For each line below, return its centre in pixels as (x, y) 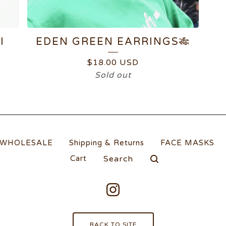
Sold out (113, 75)
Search (107, 154)
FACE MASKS (187, 143)
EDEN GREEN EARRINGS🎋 (113, 42)
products (111, 161)
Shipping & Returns (107, 143)
